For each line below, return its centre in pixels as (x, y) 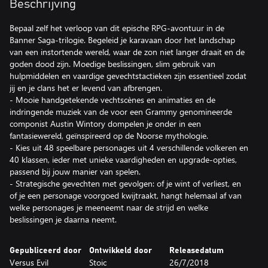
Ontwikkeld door (121, 251)
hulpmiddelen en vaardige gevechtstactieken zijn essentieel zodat (128, 76)
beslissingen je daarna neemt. (63, 219)
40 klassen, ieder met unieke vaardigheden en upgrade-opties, (123, 159)
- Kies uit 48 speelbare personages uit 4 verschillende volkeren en (129, 147)
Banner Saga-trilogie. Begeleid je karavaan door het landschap (122, 40)
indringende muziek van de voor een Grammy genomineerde (121, 112)
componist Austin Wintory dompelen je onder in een (105, 124)
